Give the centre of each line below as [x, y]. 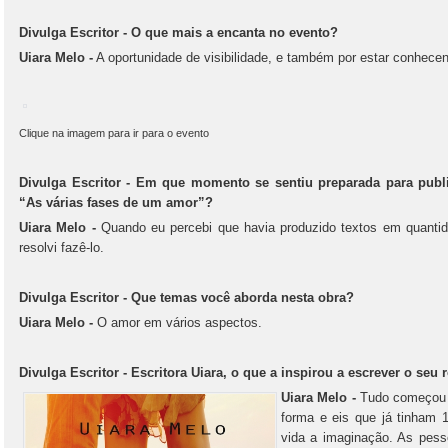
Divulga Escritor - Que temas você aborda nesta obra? [186, 297]
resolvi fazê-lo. [61, 247]
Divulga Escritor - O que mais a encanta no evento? [178, 32]
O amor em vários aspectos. [177, 322]
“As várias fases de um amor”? [116, 202]
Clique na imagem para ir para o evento [114, 133]
